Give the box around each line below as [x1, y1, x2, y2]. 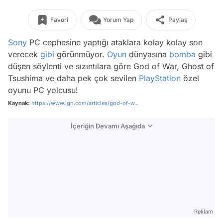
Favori [50, 16, 68, 23]
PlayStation [139, 73, 181, 83]
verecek [8, 49, 40, 59]
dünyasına [126, 49, 169, 59]
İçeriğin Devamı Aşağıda [71, 122, 145, 130]
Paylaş [168, 16, 187, 23]
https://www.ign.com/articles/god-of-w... [31, 100, 139, 107]
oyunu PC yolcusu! [8, 85, 78, 95]
